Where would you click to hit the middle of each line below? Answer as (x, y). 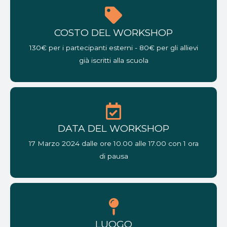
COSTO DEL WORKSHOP (113, 33)
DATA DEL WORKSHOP (113, 129)
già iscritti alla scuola (113, 61)
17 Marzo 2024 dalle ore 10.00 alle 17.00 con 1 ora (113, 144)
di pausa (113, 156)
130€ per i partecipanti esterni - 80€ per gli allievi (113, 48)
